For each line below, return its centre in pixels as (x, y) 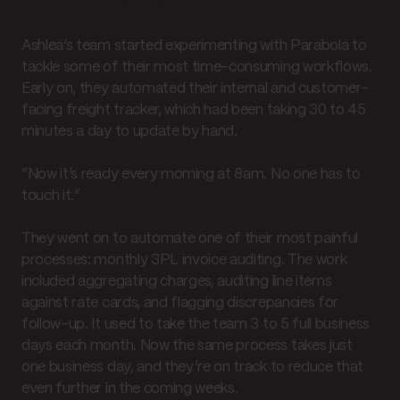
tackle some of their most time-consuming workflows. (197, 67)
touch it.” (51, 196)
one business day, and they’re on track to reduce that (193, 367)
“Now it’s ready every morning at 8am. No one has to (191, 174)
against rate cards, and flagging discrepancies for (180, 303)
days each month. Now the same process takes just (187, 346)
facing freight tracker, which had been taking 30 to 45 (194, 110)
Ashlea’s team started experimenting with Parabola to (194, 46)
